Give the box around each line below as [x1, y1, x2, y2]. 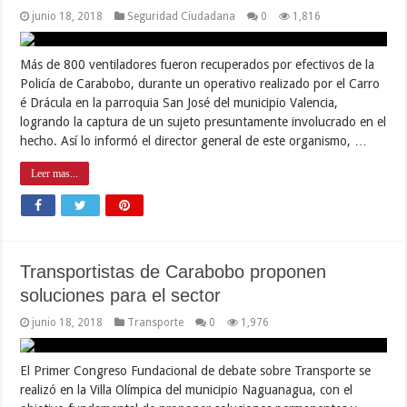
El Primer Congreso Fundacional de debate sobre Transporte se [20, 362, 372, 378]
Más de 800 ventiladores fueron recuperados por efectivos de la [20, 56, 375, 72]
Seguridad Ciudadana [127, 9, 236, 23]
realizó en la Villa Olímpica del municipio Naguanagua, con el [20, 382, 353, 397]
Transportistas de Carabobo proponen [20, 261, 327, 282]
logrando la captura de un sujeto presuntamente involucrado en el [20, 114, 387, 129]
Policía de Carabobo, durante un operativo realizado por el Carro [20, 75, 381, 91]
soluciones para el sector [20, 284, 222, 305]
